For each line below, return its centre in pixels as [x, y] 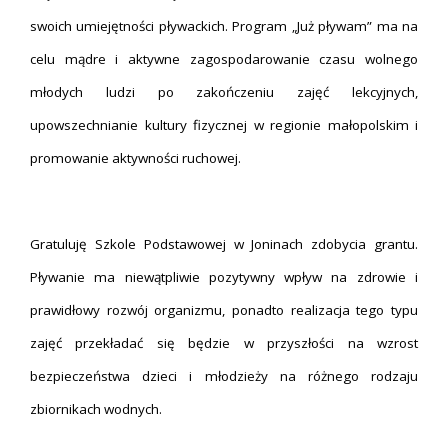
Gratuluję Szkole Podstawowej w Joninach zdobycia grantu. [224, 244]
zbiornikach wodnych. [96, 409]
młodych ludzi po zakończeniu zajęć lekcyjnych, [224, 92]
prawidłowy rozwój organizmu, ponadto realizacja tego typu [224, 310]
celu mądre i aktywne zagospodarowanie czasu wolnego [224, 59]
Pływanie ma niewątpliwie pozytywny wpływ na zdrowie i [224, 277]
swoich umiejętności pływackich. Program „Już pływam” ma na [224, 26]
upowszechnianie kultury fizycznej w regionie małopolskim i [224, 125]
